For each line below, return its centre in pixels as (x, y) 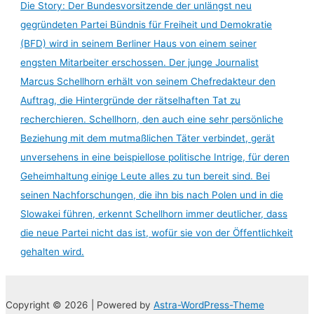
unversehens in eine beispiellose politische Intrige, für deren (155, 157)
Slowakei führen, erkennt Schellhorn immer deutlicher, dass (154, 213)
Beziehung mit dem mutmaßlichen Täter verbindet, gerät (148, 138)
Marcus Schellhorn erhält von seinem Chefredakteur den (148, 81)
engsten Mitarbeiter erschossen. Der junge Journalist (140, 62)
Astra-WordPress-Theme (209, 305)
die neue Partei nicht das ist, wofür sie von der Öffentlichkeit (157, 232)
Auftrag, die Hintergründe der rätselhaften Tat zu (131, 100)
